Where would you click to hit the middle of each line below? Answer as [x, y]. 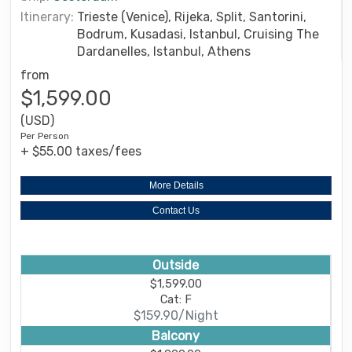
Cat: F [176, 300]
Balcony [176, 335]
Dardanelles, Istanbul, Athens [164, 51]
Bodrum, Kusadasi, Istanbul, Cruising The [198, 34]
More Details [176, 185]
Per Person [45, 136]
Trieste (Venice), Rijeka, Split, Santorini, [192, 16]
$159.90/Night [176, 316]
